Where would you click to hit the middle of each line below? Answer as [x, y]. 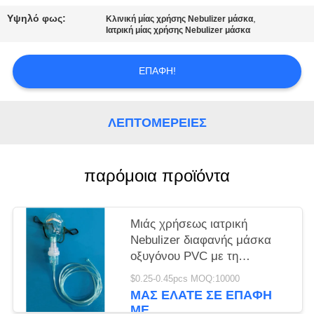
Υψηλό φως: [37, 19]
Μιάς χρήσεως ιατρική [189, 224]
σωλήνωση [160, 273]
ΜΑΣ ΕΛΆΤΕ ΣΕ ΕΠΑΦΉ [202, 295]
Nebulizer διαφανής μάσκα [201, 240]
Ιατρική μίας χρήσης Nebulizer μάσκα [178, 30]
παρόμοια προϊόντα [157, 176]
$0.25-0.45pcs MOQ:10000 [185, 279]
